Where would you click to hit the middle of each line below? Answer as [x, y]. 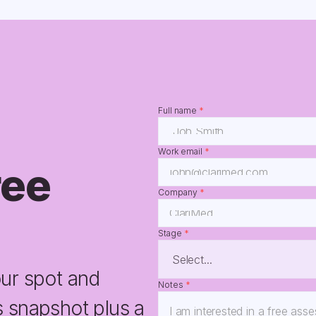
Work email [182, 151]
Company [179, 192]
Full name [179, 110]
